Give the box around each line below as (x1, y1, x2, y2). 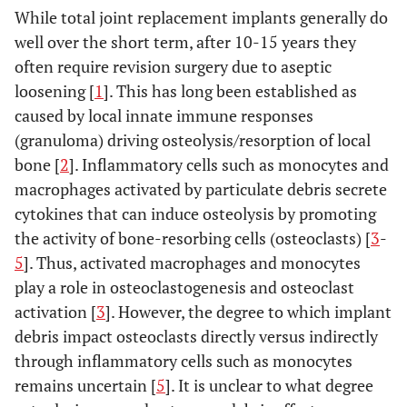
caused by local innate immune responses (15, 104, 313, 126)
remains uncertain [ (15, 374, 156, 396)
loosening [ (15, 80, 94, 102)
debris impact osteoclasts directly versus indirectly (15, 325, 378, 347)
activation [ (15, 301, 96, 323)
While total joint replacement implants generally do (15, 6, 388, 28)
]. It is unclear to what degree (165, 374, 373, 396)
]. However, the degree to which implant (105, 301, 392, 323)
